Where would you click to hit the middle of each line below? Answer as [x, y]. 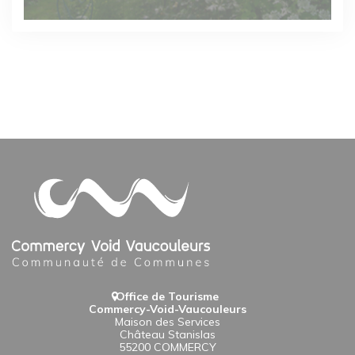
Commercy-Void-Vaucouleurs [167, 309]
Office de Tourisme [167, 296]
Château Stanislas [167, 334]
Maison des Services [167, 321]
